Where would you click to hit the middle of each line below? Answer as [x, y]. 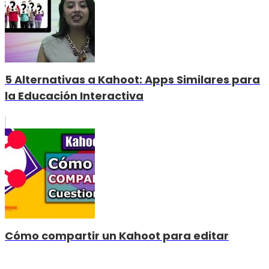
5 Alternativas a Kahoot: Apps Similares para [132, 80]
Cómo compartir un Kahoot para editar [117, 236]
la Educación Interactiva [74, 96]
